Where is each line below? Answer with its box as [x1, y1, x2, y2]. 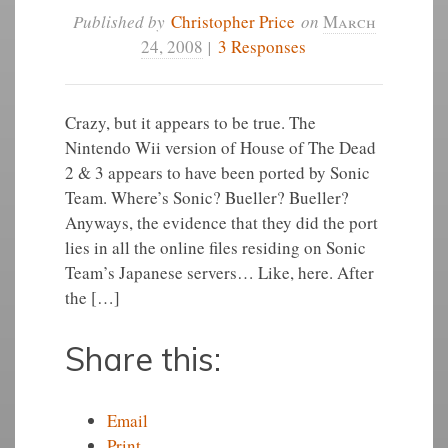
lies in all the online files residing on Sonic [64, 236, 366, 259]
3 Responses [217, 35, 306, 58]
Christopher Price [170, 10, 295, 33]
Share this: [64, 339, 221, 379]
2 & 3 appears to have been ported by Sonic [64, 161, 370, 184]
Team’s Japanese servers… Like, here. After [64, 261, 374, 284]
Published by [72, 10, 169, 33]
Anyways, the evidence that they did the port [64, 211, 378, 234]
